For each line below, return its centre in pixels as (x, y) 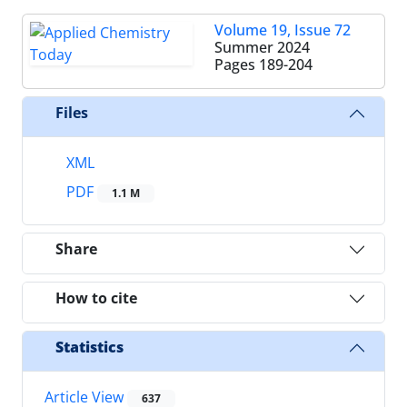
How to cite (96, 298)
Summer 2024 (262, 47)
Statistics (89, 347)
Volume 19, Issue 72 (283, 30)
